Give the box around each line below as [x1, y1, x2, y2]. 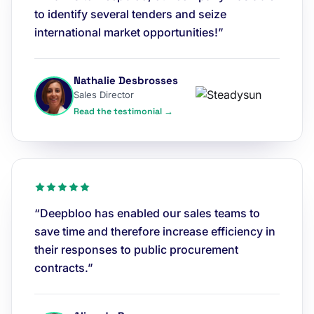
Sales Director [74, 89, 134, 100]
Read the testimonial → [74, 106, 173, 117]
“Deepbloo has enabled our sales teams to [34, 206, 260, 220]
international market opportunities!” [34, 25, 224, 39]
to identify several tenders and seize [34, 7, 226, 21]
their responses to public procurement [34, 243, 238, 257]
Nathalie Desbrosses [74, 74, 178, 87]
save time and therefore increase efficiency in [34, 224, 275, 238]
